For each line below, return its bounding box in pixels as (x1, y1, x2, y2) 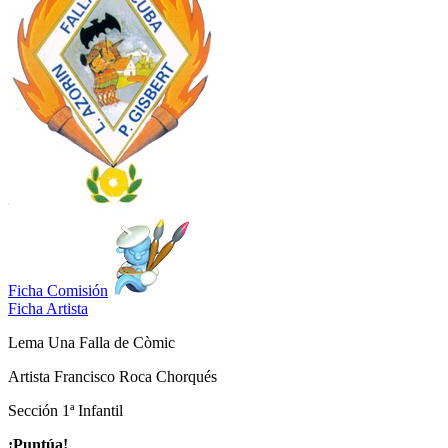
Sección (8, 401, 62, 419)
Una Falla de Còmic (48, 333, 175, 351)
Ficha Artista (8, 299, 88, 317)
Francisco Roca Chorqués (54, 367, 217, 385)
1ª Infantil (62, 401, 123, 419)
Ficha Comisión (8, 281, 108, 299)
